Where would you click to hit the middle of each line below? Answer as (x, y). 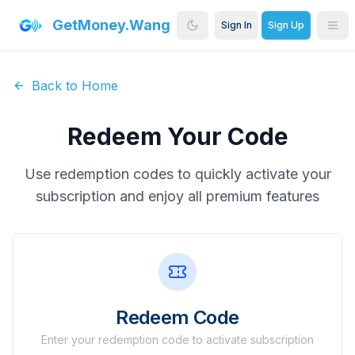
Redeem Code (177, 317)
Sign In (236, 25)
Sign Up (286, 25)
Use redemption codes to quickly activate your (177, 174)
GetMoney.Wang (111, 25)
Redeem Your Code (177, 136)
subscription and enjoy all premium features (177, 196)
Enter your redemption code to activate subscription (177, 340)
